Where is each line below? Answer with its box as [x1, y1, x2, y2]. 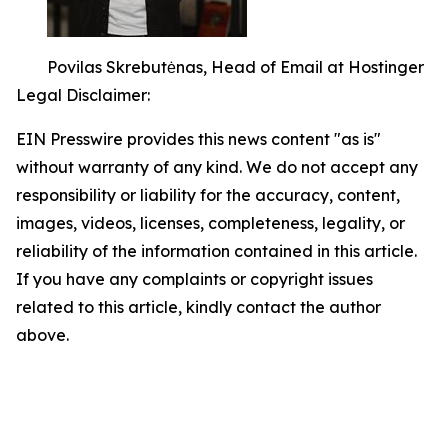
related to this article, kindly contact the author [16, 297, 381, 317]
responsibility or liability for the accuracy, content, [16, 185, 400, 205]
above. [16, 325, 69, 345]
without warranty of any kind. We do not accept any [16, 157, 418, 177]
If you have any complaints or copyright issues [16, 269, 373, 289]
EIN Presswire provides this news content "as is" [16, 129, 381, 149]
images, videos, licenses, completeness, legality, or [16, 213, 405, 233]
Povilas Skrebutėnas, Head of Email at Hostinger [47, 57, 424, 77]
